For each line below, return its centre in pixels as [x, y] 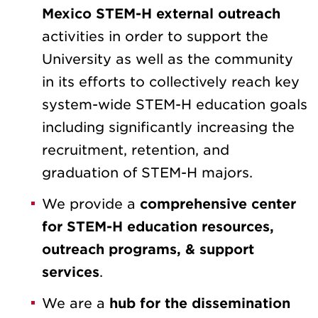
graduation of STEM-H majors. [147, 173]
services [71, 273]
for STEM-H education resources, [158, 227]
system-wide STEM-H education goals [175, 105]
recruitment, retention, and [136, 150]
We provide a [91, 204]
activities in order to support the [155, 37]
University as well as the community [168, 60]
